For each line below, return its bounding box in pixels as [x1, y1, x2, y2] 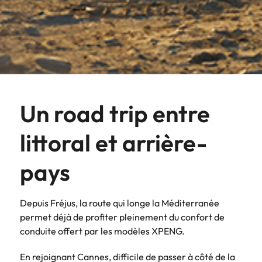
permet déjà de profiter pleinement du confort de [20, 211, 225, 223]
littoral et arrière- [20, 127, 207, 157]
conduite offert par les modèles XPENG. [20, 225, 185, 237]
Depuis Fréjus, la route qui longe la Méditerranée [20, 196, 219, 209]
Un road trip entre [20, 98, 210, 128]
